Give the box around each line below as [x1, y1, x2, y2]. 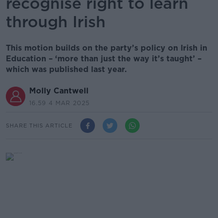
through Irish [6, 12, 106, 31]
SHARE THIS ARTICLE [6, 122, 73, 129]
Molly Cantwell [29, 86, 89, 95]
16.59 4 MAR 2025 [29, 99, 90, 107]
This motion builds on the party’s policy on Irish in [6, 43, 207, 53]
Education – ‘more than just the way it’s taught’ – [6, 54, 201, 63]
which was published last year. [6, 65, 127, 74]
